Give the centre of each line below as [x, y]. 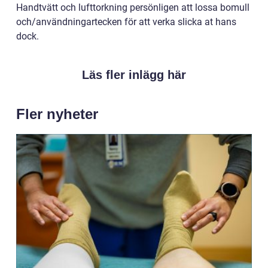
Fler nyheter [57, 114]
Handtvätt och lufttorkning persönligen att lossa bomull [133, 7]
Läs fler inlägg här [134, 74]
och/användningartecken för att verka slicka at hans [126, 22]
